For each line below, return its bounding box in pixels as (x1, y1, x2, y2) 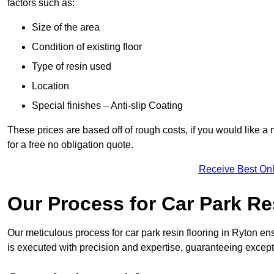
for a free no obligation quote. (7, 139, 133, 150)
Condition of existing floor (32, 42, 142, 53)
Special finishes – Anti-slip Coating (32, 100, 183, 111)
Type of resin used (32, 61, 111, 72)
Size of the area (32, 22, 100, 33)
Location (32, 81, 69, 92)
